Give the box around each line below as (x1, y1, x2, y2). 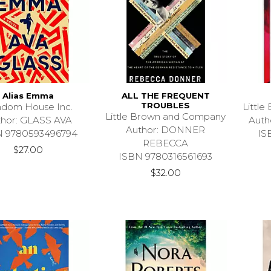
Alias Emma (2, 90, 54, 100)
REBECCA (143, 137, 189, 149)
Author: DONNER (126, 123, 206, 135)
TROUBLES (141, 100, 191, 110)
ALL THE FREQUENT (121, 90, 210, 100)
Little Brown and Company (105, 110, 226, 122)
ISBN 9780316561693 (119, 150, 213, 162)
